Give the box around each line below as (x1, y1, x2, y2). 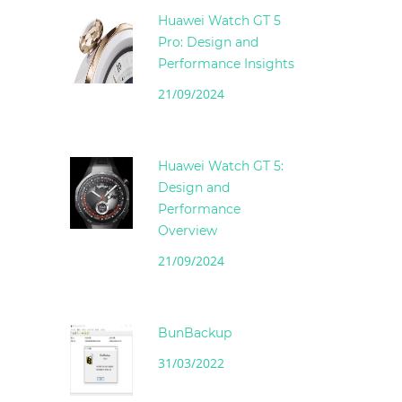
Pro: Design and (158, 34, 258, 51)
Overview (158, 223, 217, 240)
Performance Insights (158, 56, 294, 73)
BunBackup (158, 325, 232, 342)
